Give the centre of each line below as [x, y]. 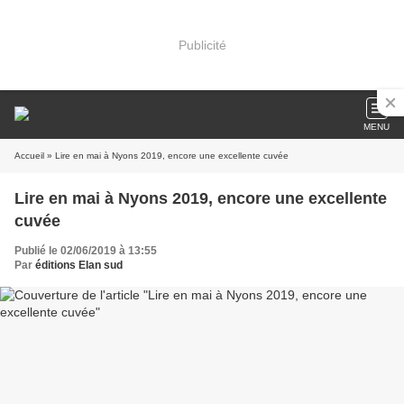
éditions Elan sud [79, 265]
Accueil [29, 156]
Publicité [202, 45]
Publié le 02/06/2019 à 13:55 [86, 251]
